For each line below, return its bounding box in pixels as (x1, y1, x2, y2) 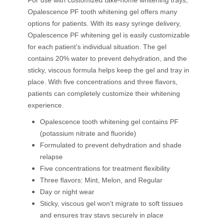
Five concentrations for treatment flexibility (40, 164, 170, 173)
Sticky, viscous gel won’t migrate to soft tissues (40, 200, 183, 208)
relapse (40, 153, 63, 161)
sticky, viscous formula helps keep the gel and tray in (28, 66, 189, 74)
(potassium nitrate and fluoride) (40, 129, 136, 138)
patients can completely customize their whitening (28, 90, 180, 98)
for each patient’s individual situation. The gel (28, 43, 166, 51)
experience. (28, 101, 64, 109)
